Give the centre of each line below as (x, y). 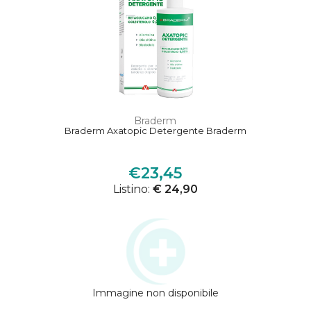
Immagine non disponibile (155, 293)
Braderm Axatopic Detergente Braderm (155, 131)
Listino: (133, 190)
